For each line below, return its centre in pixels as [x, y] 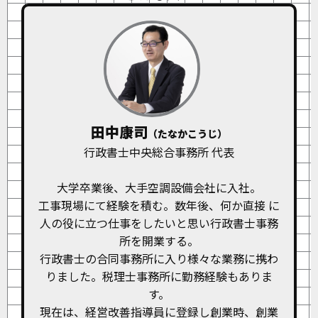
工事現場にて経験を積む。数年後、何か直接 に [159, 205]
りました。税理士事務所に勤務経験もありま [159, 276]
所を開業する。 [159, 241]
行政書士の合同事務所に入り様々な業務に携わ [159, 259]
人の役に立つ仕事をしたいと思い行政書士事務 [159, 223]
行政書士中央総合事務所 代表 [159, 152]
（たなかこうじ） [187, 134]
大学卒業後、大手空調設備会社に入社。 [159, 188]
